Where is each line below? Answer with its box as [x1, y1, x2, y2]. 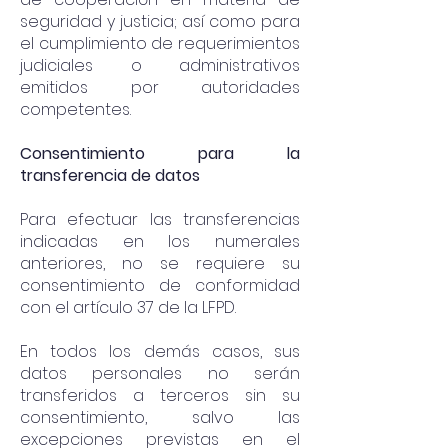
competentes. [20, 98, 131, 121]
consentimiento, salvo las [20, 406, 300, 429]
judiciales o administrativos [20, 54, 300, 77]
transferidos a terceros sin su [20, 384, 300, 407]
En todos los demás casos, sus [20, 340, 300, 363]
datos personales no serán [20, 362, 300, 385]
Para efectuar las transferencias [20, 208, 300, 231]
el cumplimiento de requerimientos [20, 32, 300, 55]
